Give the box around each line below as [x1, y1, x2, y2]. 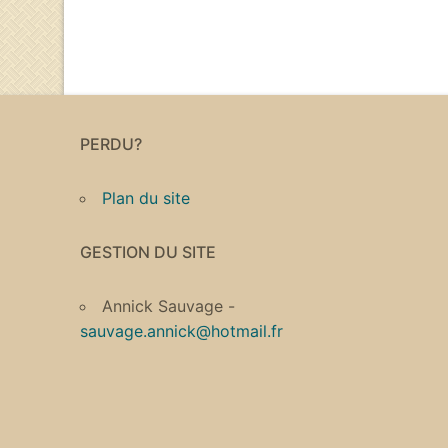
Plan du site [102, 188, 190, 209]
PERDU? [80, 134, 142, 155]
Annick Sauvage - [102, 296, 235, 317]
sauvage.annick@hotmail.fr [80, 321, 283, 342]
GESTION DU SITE [80, 242, 216, 263]
